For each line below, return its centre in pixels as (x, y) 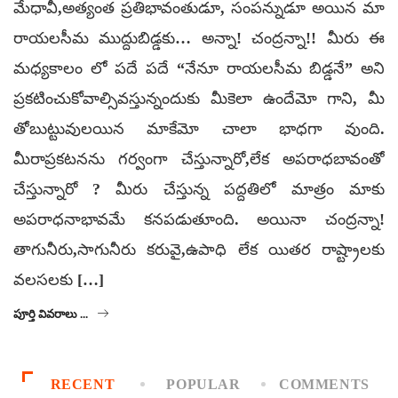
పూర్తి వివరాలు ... (51, 314)
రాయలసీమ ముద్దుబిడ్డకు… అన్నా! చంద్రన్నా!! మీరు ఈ (199, 38)
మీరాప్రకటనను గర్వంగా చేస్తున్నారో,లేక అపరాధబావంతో (199, 159)
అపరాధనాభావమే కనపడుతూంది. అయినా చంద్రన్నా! (199, 219)
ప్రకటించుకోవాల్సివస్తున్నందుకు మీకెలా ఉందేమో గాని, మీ (199, 98)
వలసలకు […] (59, 279)
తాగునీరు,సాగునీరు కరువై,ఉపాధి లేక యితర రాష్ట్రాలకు (199, 249)
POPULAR (203, 384)
